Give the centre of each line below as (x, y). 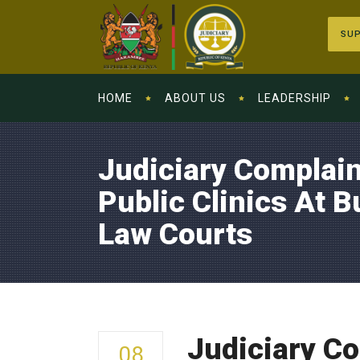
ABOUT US (195, 98)
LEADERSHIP (295, 98)
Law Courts (175, 234)
